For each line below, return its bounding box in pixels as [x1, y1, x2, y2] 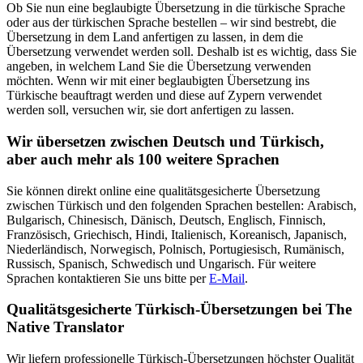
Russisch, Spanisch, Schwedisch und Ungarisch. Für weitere [6, 256, 316, 271]
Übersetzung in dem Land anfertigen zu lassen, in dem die [6, 30, 303, 45]
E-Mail [209, 271, 245, 285]
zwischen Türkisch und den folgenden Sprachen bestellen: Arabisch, [6, 198, 357, 212]
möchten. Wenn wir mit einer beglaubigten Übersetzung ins [6, 74, 310, 88]
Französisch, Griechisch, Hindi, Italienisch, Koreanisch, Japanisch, [6, 227, 347, 241]
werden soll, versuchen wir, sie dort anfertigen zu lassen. [6, 103, 294, 117]
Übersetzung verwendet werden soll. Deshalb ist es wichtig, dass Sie [6, 45, 357, 59]
